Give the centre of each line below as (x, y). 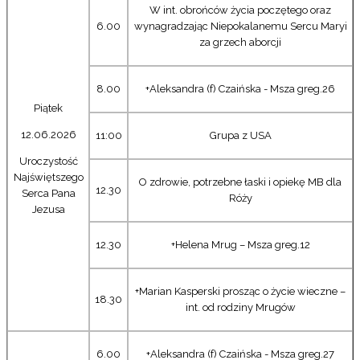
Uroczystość (48, 161)
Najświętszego (48, 177)
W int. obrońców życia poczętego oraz (240, 10)
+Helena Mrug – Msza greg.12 (240, 244)
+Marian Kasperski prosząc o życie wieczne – (240, 291)
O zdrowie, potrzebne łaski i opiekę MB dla (240, 182)
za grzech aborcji (240, 42)
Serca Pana (48, 193)
